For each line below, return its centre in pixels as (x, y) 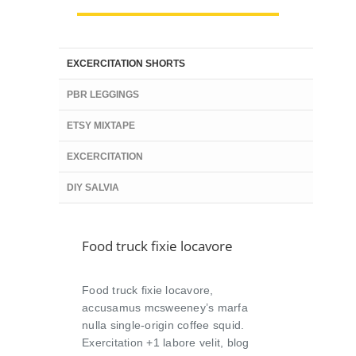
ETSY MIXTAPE (101, 125)
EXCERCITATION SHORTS (126, 63)
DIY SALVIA (93, 187)
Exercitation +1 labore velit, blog (166, 342)
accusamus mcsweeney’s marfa (165, 307)
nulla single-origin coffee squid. (163, 325)
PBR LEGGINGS (103, 94)
